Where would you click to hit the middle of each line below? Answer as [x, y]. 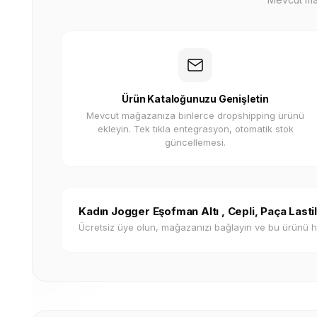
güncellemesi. [196, 142]
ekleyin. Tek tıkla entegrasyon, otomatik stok [195, 129]
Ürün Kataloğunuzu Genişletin [195, 99]
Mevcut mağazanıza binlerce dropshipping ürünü [196, 115]
